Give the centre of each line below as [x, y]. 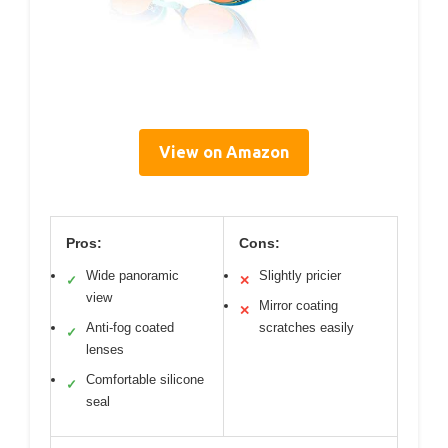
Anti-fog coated [130, 327]
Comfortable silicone [145, 379]
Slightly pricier [300, 275]
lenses [105, 349]
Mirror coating [298, 305]
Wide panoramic [132, 275]
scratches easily [306, 327]
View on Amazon [224, 151]
